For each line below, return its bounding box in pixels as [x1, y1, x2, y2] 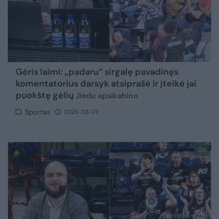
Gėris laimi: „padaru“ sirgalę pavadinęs [16, 66, 178, 78]
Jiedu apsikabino [76, 90, 138, 101]
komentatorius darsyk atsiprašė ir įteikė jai [16, 78, 197, 90]
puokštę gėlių [16, 89, 76, 102]
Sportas [25, 108, 51, 117]
